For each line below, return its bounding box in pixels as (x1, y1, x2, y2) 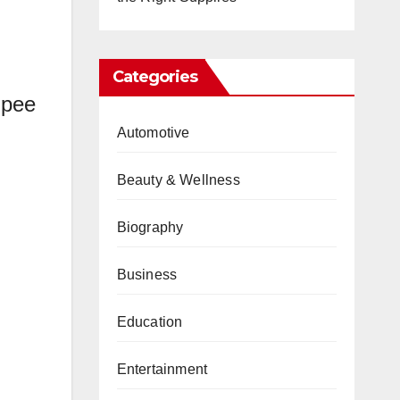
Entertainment (116, 361, 208, 377)
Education (116, 313, 183, 329)
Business (116, 266, 178, 282)
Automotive (116, 124, 190, 140)
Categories (112, 66, 198, 87)
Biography (116, 219, 184, 235)
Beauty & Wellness (116, 171, 240, 187)
